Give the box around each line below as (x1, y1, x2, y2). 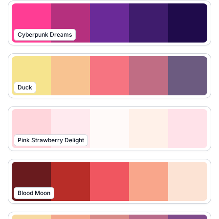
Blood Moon (18, 189, 50, 197)
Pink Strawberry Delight (18, 136, 84, 144)
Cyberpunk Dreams (18, 31, 72, 38)
